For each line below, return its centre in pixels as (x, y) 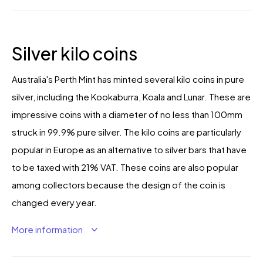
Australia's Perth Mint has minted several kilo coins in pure (128, 79)
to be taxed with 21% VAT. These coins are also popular (125, 167)
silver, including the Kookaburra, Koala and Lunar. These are (131, 96)
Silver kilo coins (75, 53)
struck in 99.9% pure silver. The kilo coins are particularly (127, 131)
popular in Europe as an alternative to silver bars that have (129, 149)
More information (48, 229)
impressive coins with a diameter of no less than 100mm (127, 114)
